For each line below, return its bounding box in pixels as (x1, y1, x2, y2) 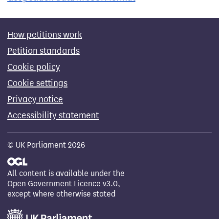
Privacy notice (7, 94, 63, 105)
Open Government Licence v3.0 (7, 179, 118, 188)
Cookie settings (7, 78, 67, 88)
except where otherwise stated (7, 189, 115, 198)
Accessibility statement (7, 110, 99, 121)
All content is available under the (7, 169, 125, 178)
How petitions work (7, 29, 82, 40)
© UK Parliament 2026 (7, 140, 85, 150)
